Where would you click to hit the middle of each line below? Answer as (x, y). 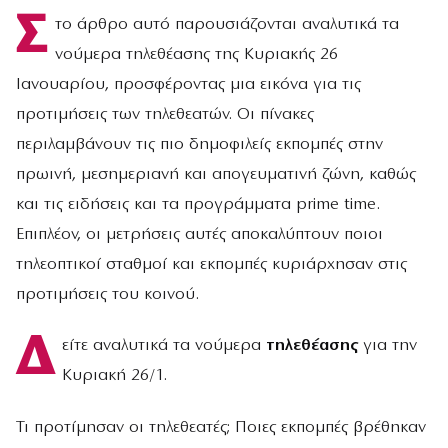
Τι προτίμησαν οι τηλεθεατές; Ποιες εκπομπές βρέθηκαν (221, 427)
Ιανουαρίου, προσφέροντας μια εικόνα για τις (188, 84)
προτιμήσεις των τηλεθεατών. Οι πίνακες (165, 114)
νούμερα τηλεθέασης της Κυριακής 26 (196, 54)
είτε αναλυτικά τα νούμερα (163, 346)
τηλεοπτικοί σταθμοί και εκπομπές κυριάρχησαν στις (211, 264)
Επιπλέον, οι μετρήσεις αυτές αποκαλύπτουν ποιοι (199, 234)
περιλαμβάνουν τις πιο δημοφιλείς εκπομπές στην (199, 144)
